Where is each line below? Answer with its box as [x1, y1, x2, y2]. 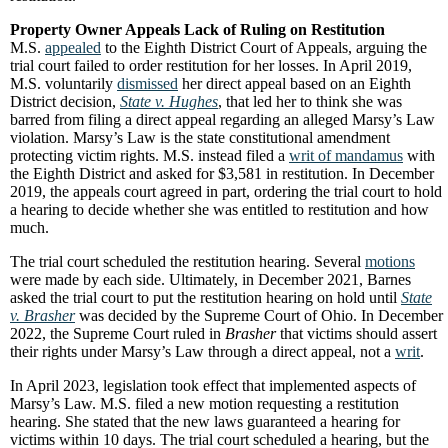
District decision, [10, 93, 120, 110]
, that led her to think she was [218, 93, 402, 110]
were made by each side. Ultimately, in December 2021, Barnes [10, 271, 411, 288]
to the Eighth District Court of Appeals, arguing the [101, 39, 427, 56]
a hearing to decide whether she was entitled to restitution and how [10, 201, 429, 218]
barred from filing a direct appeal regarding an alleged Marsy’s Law [10, 111, 435, 128]
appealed [45, 39, 101, 56]
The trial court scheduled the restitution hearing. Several [10, 253, 365, 270]
